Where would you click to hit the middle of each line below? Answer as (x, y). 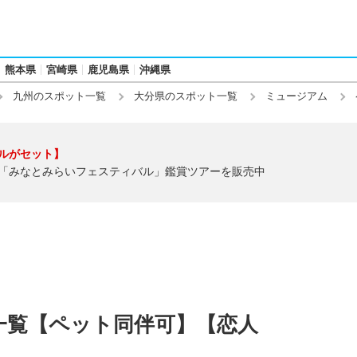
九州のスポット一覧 (59, 96)
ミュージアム (296, 96)
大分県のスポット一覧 (186, 96)
